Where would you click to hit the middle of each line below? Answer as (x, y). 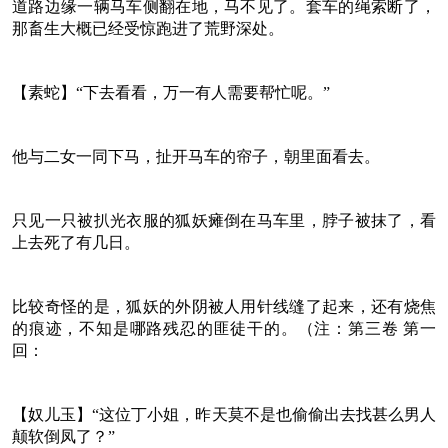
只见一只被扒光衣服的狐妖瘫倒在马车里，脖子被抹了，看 (224, 220)
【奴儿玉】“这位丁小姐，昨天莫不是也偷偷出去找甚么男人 (224, 414)
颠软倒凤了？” (63, 436)
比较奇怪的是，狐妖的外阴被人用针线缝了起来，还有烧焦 (224, 306)
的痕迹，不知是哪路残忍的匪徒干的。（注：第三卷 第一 (224, 328)
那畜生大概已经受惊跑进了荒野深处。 (148, 28)
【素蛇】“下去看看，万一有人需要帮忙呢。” (171, 92)
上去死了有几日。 (76, 242)
